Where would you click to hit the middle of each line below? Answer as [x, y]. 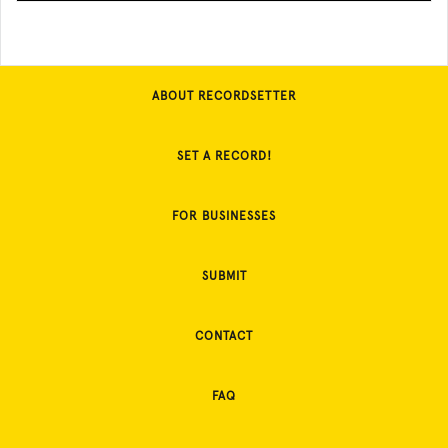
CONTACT [224, 336]
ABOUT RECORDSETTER [224, 96]
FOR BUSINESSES [224, 216]
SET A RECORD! [224, 156]
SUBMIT [224, 276]
